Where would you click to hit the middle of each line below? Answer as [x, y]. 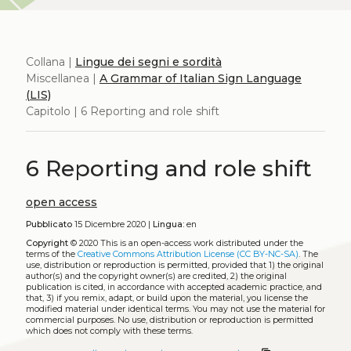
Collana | [50, 62]
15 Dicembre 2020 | [112, 224]
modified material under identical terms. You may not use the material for [175, 309]
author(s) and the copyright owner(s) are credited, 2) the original [156, 277]
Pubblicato [49, 224]
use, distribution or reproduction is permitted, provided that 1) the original [174, 266]
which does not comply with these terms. [109, 331]
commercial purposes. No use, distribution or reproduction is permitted [169, 320]
